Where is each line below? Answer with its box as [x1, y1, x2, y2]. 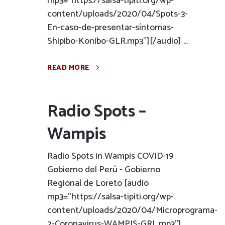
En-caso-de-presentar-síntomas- [47, 20, 174, 35]
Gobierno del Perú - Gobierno [47, 162, 160, 177]
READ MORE [47, 62, 89, 74]
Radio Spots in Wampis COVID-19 [47, 149, 174, 164]
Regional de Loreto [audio [47, 176, 149, 191]
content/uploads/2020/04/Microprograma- [47, 203, 217, 218]
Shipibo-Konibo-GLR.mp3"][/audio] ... [47, 34, 188, 49]
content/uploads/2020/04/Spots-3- [47, 7, 188, 22]
